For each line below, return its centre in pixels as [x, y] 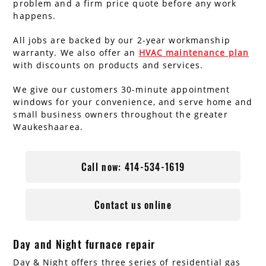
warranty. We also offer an [76, 53]
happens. [35, 16]
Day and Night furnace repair [84, 244]
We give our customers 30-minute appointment [122, 90]
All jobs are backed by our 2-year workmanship [122, 40]
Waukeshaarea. [48, 127]
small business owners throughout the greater [121, 115]
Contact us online [133, 205]
